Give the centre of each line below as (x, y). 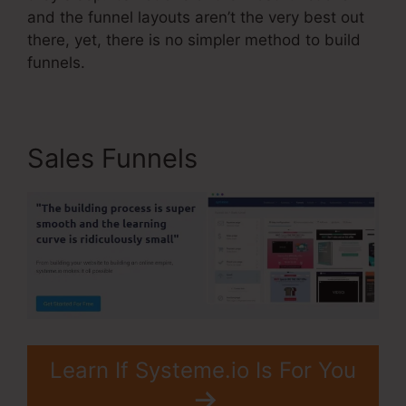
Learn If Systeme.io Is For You (203, 370)
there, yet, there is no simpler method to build (194, 40)
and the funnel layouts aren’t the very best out (196, 18)
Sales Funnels (112, 159)
